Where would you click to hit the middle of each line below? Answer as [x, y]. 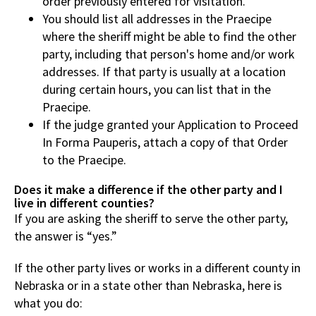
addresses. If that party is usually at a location [164, 71]
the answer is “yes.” [66, 236]
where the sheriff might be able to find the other [169, 36]
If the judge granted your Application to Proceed [170, 124]
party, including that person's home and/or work [169, 54]
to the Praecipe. [84, 159]
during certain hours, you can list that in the [157, 89]
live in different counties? [84, 202]
